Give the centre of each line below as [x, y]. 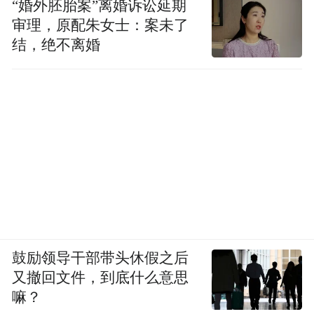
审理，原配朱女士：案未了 [101, 25]
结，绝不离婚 [56, 45]
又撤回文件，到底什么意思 [101, 277]
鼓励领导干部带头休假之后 [101, 258]
